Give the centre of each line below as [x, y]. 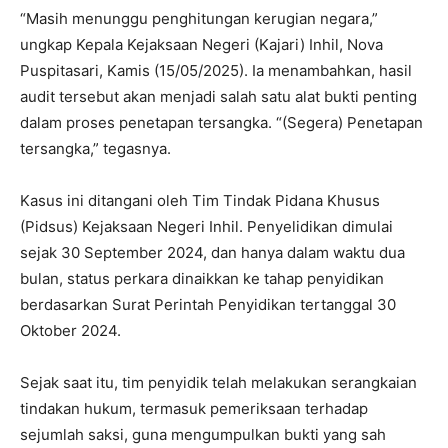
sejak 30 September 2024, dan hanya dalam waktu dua [212, 252]
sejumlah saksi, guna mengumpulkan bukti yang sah [203, 434]
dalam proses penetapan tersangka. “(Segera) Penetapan [221, 122]
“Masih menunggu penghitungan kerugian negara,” [199, 18]
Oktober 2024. [70, 330]
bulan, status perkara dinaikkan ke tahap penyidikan [202, 278]
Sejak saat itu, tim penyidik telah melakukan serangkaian [218, 382]
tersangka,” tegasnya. [95, 148]
